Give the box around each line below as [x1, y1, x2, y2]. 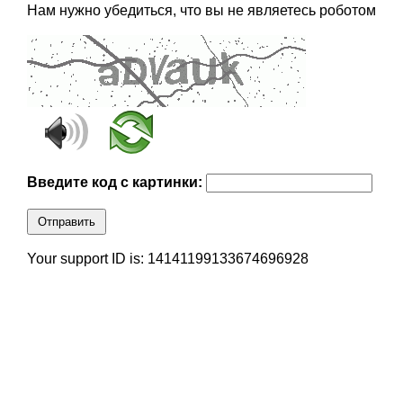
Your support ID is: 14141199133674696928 [26, 251, 309, 267]
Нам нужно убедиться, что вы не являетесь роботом [26, 3, 376, 19]
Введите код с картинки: [26, 175, 206, 191]
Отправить [37, 215, 95, 229]
